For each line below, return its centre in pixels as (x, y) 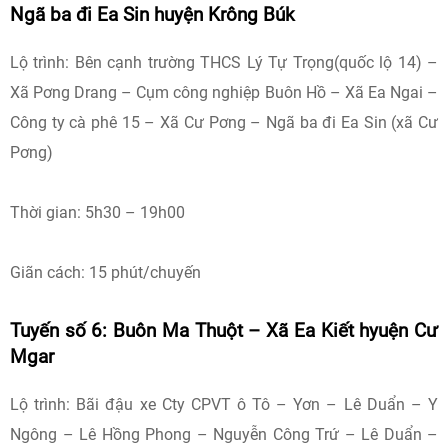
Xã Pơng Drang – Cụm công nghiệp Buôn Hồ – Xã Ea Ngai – (224, 92)
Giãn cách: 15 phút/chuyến (105, 272)
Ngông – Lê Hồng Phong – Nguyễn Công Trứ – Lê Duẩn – (224, 434)
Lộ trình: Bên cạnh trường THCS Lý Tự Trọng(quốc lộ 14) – (224, 62)
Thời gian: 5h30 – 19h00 (97, 212)
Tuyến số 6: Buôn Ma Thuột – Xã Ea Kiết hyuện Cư (224, 331)
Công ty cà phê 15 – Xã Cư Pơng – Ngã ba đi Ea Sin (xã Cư (224, 122)
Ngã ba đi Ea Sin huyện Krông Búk (152, 15)
